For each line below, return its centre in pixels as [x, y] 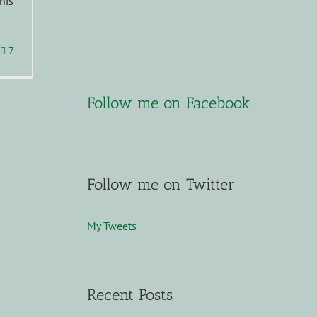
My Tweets [111, 225]
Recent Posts [129, 294]
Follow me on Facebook [168, 103]
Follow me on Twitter [161, 185]
